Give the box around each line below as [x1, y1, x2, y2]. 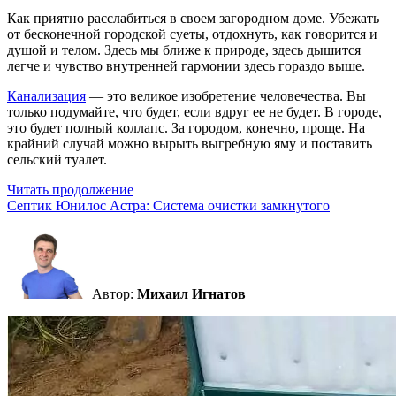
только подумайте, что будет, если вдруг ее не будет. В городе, [7, 103, 382, 119]
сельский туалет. [7, 151, 107, 167]
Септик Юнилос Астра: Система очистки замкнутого [7, 197, 330, 213]
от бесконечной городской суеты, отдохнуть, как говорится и [7, 26, 377, 42]
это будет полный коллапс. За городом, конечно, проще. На [7, 119, 365, 135]
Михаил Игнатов [137, 286, 246, 301]
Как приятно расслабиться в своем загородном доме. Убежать [7, 10, 379, 26]
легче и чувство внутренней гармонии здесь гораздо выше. [7, 57, 365, 73]
